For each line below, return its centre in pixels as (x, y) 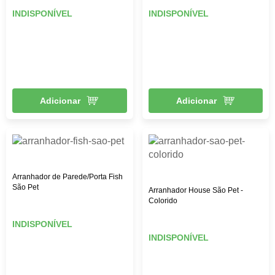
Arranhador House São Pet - (196, 190)
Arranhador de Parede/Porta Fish (68, 176)
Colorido (163, 200)
